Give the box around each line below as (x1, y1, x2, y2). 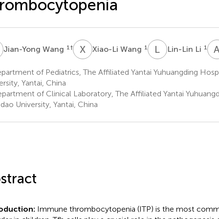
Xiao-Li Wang (92, 44, 144, 54)
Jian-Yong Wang (3, 44, 66, 54)
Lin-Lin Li (167, 44, 203, 54)
